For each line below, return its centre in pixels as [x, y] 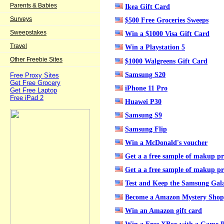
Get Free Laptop [33, 90]
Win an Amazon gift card [163, 210]
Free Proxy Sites [34, 75]
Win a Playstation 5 [155, 47]
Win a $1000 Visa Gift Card [167, 34]
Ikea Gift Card [147, 6]
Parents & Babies [33, 5]
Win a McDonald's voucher [166, 142]
